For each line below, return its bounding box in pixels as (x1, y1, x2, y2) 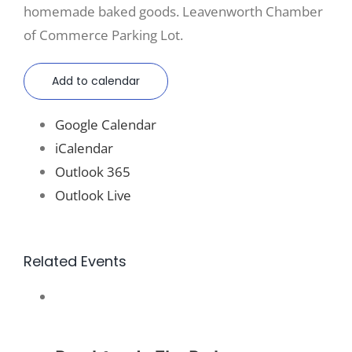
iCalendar (55, 138, 113, 157)
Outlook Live (55, 185, 131, 204)
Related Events (24, 251, 126, 271)
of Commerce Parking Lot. (24, 25, 183, 44)
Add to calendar (52, 72, 140, 89)
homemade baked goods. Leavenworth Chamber (24, 2, 323, 20)
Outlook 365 (55, 162, 130, 181)
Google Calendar (55, 115, 156, 134)
